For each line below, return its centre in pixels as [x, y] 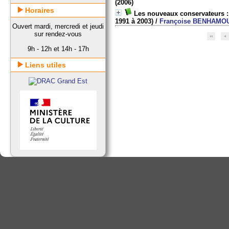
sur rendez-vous [58, 34]
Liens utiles [45, 65]
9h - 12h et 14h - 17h [58, 49]
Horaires [39, 10]
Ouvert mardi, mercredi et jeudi [58, 26]
